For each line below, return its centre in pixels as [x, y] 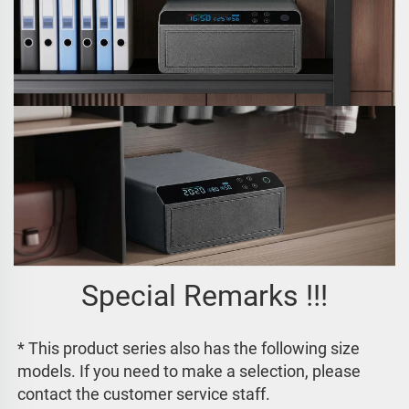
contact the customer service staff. [146, 394]
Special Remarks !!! [204, 296]
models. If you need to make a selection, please [189, 372]
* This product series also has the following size [189, 349]
